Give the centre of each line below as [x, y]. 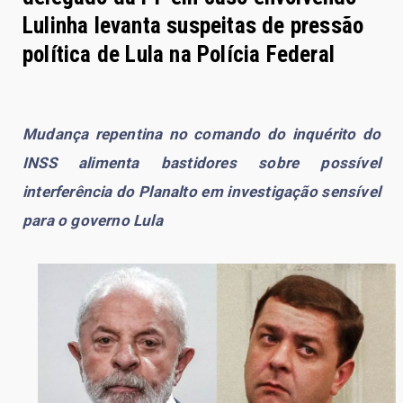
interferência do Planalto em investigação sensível [201, 191]
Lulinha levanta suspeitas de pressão [193, 25]
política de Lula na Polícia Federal [179, 54]
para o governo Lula [93, 220]
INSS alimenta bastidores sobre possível [201, 162]
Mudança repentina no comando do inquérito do [201, 134]
